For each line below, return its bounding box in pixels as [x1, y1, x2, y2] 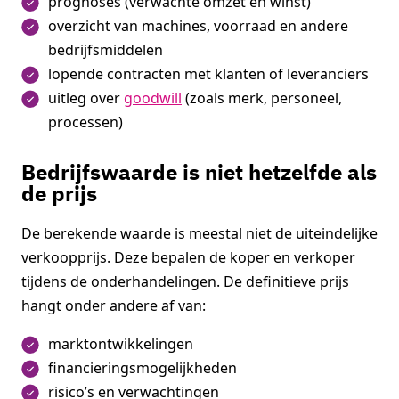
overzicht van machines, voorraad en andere [48, 15, 348, 36]
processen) [48, 111, 123, 132]
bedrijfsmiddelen [48, 39, 163, 60]
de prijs [21, 178, 97, 208]
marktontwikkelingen [48, 333, 193, 354]
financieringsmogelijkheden [48, 357, 237, 378]
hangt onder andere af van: [21, 295, 206, 315]
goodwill [124, 87, 182, 108]
